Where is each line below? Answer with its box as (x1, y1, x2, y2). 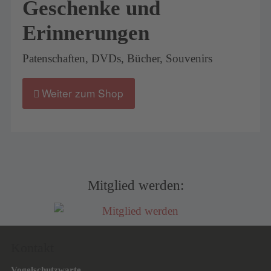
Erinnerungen (22, 21, 150, 44)
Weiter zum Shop (42, 85, 124, 101)
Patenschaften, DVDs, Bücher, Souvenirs (22, 52, 213, 65)
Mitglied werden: (87, 178, 184, 194)
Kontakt (11, 240, 54, 255)
